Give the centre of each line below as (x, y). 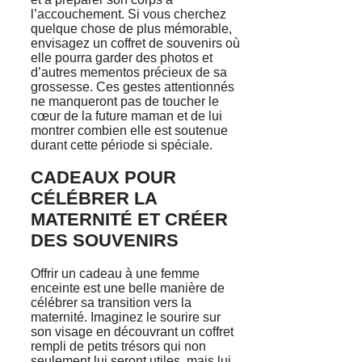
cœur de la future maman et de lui (126, 116)
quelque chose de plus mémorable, (131, 29)
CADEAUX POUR (103, 178)
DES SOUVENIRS (105, 241)
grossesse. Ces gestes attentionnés (133, 87)
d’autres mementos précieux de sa (129, 73)
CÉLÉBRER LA (94, 199)
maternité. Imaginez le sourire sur (126, 317)
